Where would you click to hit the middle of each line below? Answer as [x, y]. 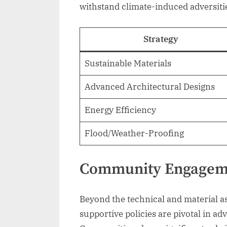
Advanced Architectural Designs [149, 86]
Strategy [161, 39]
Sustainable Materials [128, 63]
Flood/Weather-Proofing [134, 133]
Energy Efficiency [120, 110]
